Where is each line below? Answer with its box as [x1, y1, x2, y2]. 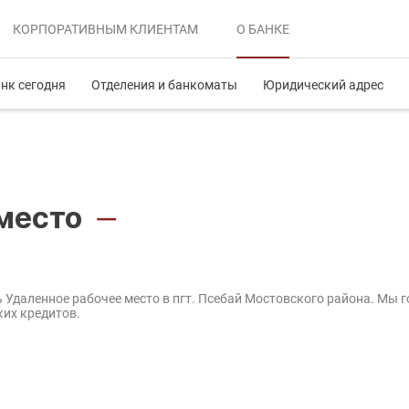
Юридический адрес [263, 78, 383, 92]
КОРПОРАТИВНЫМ [13, 22, 127, 37]
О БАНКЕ [236, 22, 289, 37]
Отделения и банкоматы [91, 78, 237, 92]
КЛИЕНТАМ [127, 22, 198, 37]
